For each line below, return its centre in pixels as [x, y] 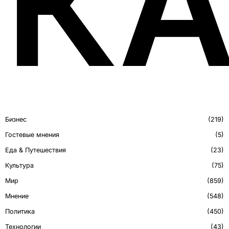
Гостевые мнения [32, 135]
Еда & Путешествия [36, 150]
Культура [19, 166]
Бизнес [16, 120]
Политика [20, 212]
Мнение [17, 196]
